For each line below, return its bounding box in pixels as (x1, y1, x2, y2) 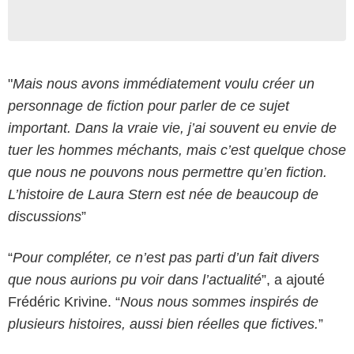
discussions (8, 208, 81, 224)
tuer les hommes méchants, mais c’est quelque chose (8, 141, 346, 158)
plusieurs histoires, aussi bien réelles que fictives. (8, 315, 318, 332)
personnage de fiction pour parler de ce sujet (8, 97, 289, 114)
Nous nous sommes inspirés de (120, 293, 318, 310)
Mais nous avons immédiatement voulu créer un (13, 75, 314, 92)
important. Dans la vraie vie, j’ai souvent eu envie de (8, 119, 337, 136)
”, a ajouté (262, 271, 325, 288)
